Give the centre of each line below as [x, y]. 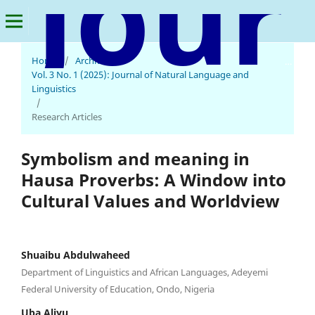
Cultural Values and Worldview [150, 201]
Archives [93, 60]
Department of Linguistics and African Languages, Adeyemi [144, 272]
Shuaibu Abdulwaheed [76, 255]
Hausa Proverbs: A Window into [154, 180]
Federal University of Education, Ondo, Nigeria [118, 289]
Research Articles [67, 117]
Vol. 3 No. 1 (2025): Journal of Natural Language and [140, 75]
